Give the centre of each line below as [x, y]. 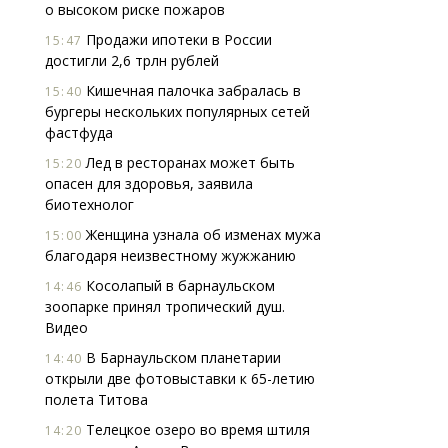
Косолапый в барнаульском [178, 285]
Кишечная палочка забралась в [191, 90]
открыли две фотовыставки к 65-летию [180, 378]
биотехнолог [89, 204]
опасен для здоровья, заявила [149, 183]
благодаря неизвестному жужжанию [170, 255]
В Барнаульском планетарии [181, 357]
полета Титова [96, 399]
